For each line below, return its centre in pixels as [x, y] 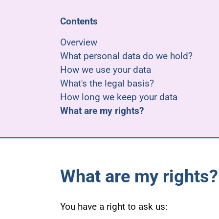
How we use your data [105, 70]
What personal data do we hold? [126, 56]
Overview [78, 42]
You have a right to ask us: [114, 207]
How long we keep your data [119, 97]
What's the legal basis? [107, 83]
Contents [79, 21]
